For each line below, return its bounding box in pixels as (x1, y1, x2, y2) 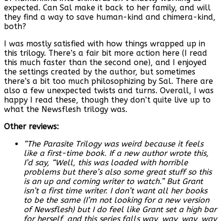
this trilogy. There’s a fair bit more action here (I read (4, 48, 207, 58)
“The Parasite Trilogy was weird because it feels (24, 139, 203, 149)
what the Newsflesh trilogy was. (4, 105, 127, 114)
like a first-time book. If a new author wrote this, (24, 148, 209, 158)
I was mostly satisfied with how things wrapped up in (4, 39, 205, 49)
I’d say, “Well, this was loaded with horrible (24, 158, 188, 168)
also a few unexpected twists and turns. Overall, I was (4, 86, 214, 96)
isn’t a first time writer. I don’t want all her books (24, 186, 207, 196)
